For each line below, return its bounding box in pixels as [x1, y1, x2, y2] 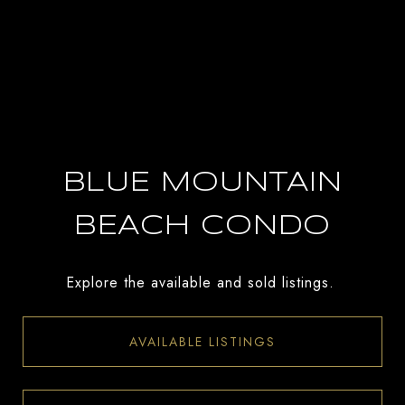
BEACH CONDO [73, 213, 332, 240]
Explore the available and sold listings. [65, 272, 340, 293]
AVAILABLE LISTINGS [129, 332, 276, 351]
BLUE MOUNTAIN [62, 170, 343, 197]
